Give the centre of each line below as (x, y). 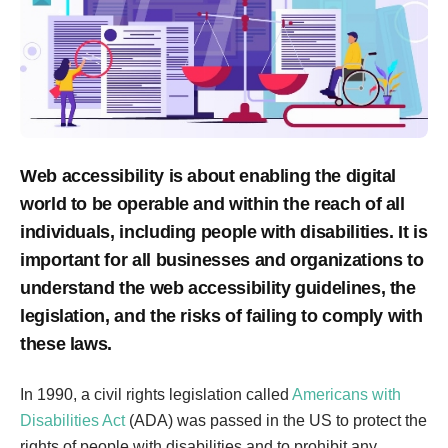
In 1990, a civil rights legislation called (156, 394)
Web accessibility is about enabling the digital (208, 176)
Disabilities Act (72, 420)
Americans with (346, 394)
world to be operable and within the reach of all (212, 204)
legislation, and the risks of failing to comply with (221, 316)
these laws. (66, 344)
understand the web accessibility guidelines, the (218, 288)
